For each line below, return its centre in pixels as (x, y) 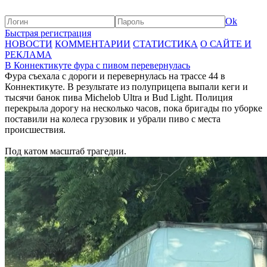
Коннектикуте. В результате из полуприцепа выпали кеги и (126, 87)
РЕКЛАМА (28, 55)
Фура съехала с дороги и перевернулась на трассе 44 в (115, 76)
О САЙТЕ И (226, 44)
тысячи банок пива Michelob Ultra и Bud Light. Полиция (119, 97)
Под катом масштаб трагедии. (66, 151)
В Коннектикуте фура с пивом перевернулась (97, 65)
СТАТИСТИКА (165, 44)
